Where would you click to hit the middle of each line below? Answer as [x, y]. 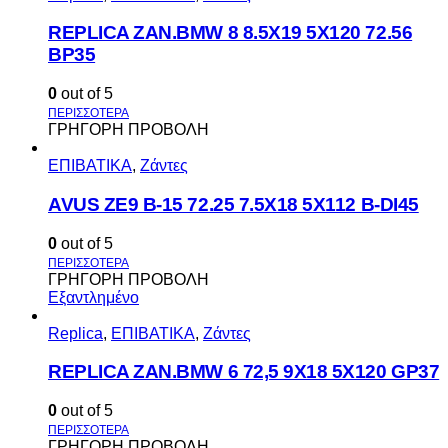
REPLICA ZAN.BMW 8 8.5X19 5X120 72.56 [230, 33]
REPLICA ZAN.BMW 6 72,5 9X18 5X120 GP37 [244, 372]
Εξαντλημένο [93, 297]
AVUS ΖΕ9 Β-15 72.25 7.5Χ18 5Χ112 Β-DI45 [233, 204]
